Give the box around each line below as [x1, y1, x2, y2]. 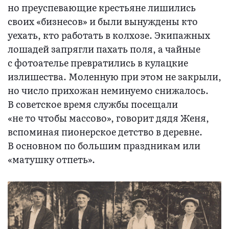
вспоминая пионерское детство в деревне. [8, 125, 202, 139]
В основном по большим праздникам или [8, 139, 200, 153]
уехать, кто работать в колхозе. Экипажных [8, 28, 210, 42]
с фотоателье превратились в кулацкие [8, 56, 188, 70]
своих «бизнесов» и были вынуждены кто [8, 14, 198, 29]
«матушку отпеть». [8, 152, 95, 167]
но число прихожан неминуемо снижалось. [8, 83, 209, 98]
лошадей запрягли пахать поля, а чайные [8, 42, 200, 56]
